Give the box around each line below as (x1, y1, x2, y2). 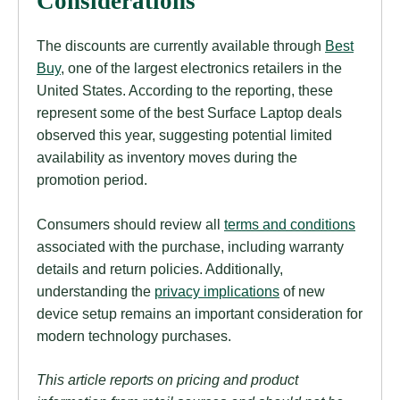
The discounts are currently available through (37, 37, 325, 54)
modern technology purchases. (37, 327, 231, 344)
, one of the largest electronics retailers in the (61, 60, 342, 77)
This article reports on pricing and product (37, 371, 298, 387)
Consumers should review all (37, 215, 224, 232)
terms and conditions (224, 215, 355, 232)
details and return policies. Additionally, (37, 260, 283, 277)
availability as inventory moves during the (37, 149, 297, 166)
